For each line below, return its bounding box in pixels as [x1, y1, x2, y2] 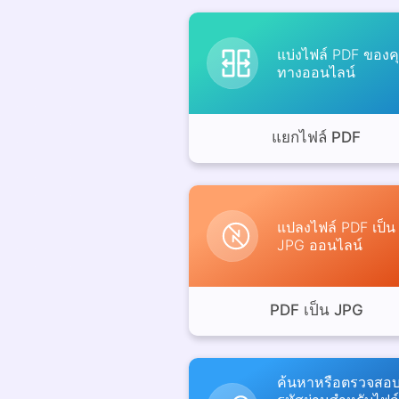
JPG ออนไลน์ [277, 235, 362, 254]
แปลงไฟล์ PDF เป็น [277, 217, 395, 236]
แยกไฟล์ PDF [272, 127, 362, 146]
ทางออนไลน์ [277, 62, 355, 81]
